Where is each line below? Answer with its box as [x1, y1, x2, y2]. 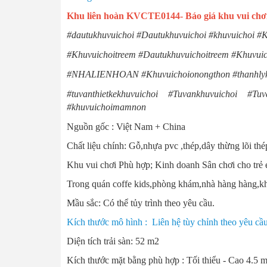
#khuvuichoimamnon [67, 102, 146, 113]
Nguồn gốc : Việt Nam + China [67, 122, 185, 132]
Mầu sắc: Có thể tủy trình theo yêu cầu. [67, 198, 215, 209]
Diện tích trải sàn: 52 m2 [67, 236, 159, 247]
